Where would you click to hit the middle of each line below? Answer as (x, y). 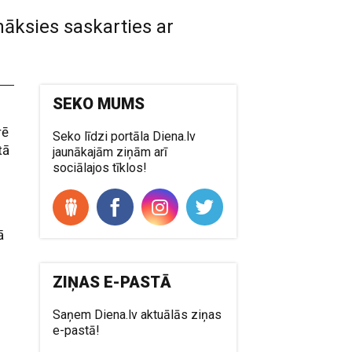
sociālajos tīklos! (100, 168)
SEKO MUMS (99, 104)
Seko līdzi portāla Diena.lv (125, 136)
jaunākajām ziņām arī (110, 152)
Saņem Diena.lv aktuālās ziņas (137, 315)
